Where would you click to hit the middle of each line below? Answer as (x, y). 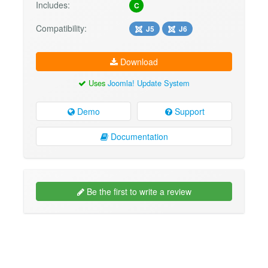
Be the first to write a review (138, 192)
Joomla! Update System (149, 83)
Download (138, 61)
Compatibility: (61, 28)
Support (188, 112)
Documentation (138, 137)
